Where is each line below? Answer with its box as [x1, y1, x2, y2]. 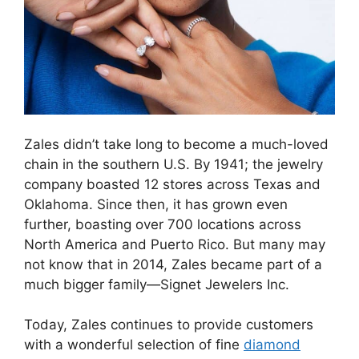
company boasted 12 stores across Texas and [24, 175, 321, 192]
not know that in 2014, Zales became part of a [24, 256, 322, 272]
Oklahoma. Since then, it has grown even [24, 196, 288, 212]
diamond [244, 337, 301, 353]
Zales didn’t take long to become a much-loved [24, 135, 329, 152]
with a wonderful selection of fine [24, 337, 244, 353]
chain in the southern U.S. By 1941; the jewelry [24, 155, 323, 172]
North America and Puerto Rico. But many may [24, 236, 325, 252]
